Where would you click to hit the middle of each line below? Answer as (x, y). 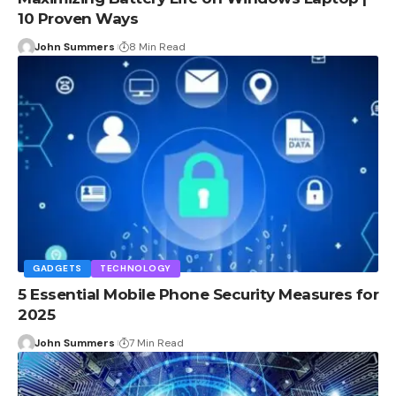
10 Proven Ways (78, 18)
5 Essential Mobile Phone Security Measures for (198, 294)
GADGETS (57, 268)
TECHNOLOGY (135, 268)
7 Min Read (156, 343)
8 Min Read (157, 46)
